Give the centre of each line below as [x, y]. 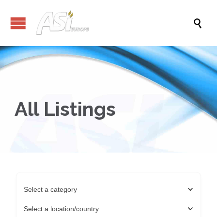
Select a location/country [61, 209]
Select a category [50, 189]
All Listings [65, 109]
